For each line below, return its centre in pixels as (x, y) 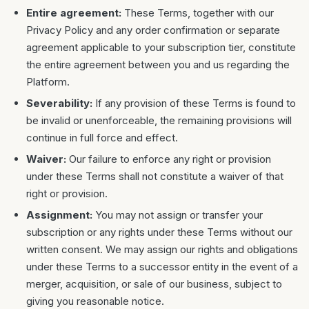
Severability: (59, 103)
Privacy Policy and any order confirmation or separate (153, 30)
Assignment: (59, 215)
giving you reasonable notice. (95, 301)
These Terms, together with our (198, 13)
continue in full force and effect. (102, 138)
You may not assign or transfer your (178, 215)
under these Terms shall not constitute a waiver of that (155, 176)
